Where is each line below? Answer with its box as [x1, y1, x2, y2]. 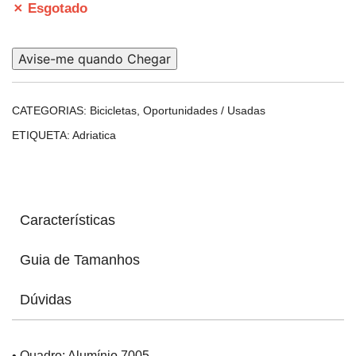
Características [20, 212, 115, 228]
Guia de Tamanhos [20, 252, 140, 268]
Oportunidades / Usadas [143, 104, 265, 117]
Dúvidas [20, 292, 72, 308]
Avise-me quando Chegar [18, 51, 171, 67]
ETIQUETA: [12, 129, 72, 141]
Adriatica [72, 129, 116, 141]
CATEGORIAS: [12, 104, 90, 117]
